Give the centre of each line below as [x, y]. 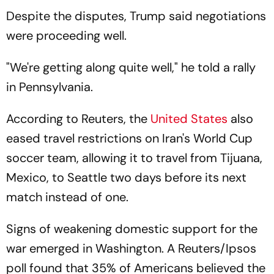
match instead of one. [67, 197]
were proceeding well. [66, 35]
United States [189, 119]
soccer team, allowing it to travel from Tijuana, [134, 158]
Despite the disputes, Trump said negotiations [136, 16]
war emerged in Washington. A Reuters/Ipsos [131, 248]
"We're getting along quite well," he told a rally [131, 67]
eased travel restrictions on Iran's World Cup [129, 138]
